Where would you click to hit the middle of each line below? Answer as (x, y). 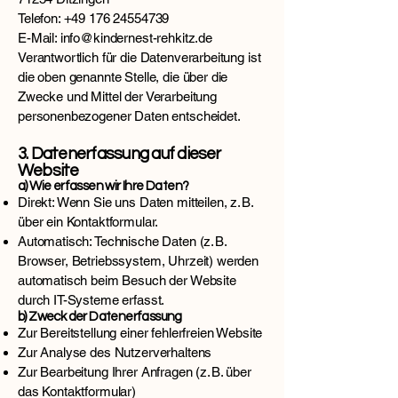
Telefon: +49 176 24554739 (94, 18)
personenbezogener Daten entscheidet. (129, 116)
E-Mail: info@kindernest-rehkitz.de (115, 38)
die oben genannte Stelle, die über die (123, 77)
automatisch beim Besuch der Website (127, 280)
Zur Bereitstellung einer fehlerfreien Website (140, 333)
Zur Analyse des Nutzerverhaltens (115, 352)
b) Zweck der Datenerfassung (100, 317)
